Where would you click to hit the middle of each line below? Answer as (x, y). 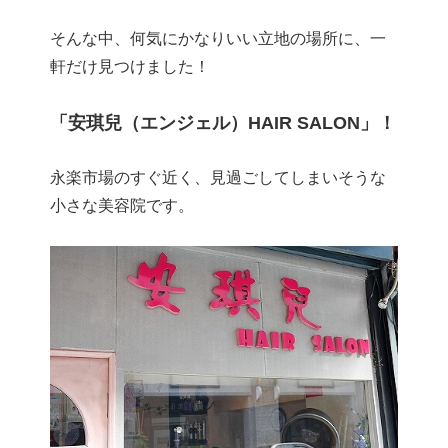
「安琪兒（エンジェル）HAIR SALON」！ (223, 122)
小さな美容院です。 (122, 206)
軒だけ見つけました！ (130, 67)
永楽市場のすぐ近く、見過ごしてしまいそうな (218, 178)
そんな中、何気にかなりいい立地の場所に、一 (218, 39)
